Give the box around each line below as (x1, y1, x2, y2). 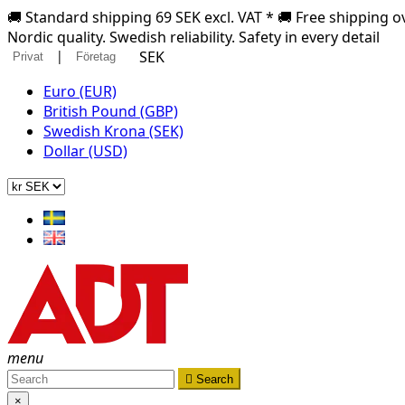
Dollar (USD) (43, 141, 127, 161)
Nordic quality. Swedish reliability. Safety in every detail (7, 27, 380, 47)
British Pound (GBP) (43, 101, 178, 121)
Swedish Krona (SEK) (43, 121, 184, 141)
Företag (76, 50, 116, 63)
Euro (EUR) (43, 81, 117, 101)
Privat (13, 50, 43, 63)
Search (196, 372, 233, 386)
